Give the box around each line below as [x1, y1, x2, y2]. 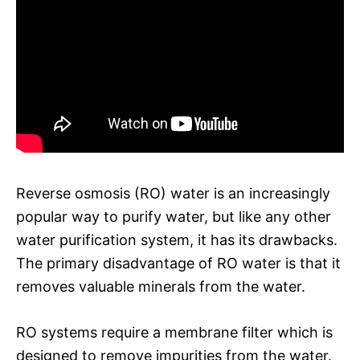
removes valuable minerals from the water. [16, 277, 305, 295]
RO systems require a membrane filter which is [16, 323, 333, 341]
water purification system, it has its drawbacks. [16, 231, 337, 248]
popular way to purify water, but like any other [16, 207, 331, 225]
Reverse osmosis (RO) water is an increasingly [16, 184, 330, 202]
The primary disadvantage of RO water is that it [16, 254, 341, 272]
